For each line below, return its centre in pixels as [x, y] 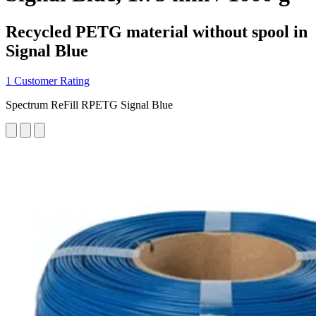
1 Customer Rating [48, 80]
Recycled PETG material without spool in [157, 31]
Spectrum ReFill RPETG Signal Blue [89, 104]
